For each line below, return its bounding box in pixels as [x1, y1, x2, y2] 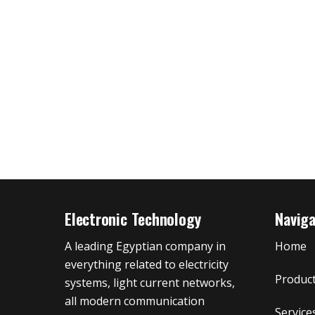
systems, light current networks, [65, 275, 235, 291]
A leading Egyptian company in [65, 238, 226, 255]
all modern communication [65, 293, 205, 309]
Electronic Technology [65, 207, 201, 231]
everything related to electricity [65, 257, 229, 273]
